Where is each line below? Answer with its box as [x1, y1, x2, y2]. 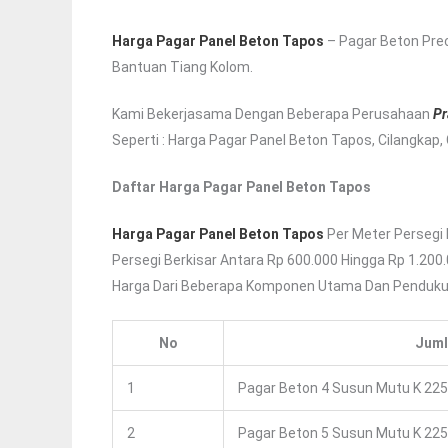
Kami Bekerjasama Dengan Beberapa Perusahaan [112, 106, 433, 123]
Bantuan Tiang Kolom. [112, 59, 253, 76]
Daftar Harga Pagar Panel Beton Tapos [112, 179, 371, 196]
